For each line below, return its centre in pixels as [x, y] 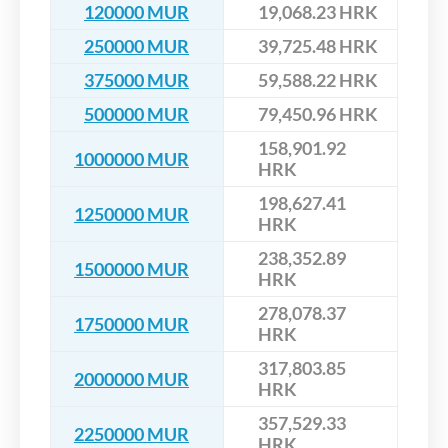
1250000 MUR [131, 213]
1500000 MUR [131, 268]
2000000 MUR [131, 378]
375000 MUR [136, 80]
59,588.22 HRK [318, 80]
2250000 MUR [131, 433]
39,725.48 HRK [318, 46]
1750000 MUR [131, 323]
